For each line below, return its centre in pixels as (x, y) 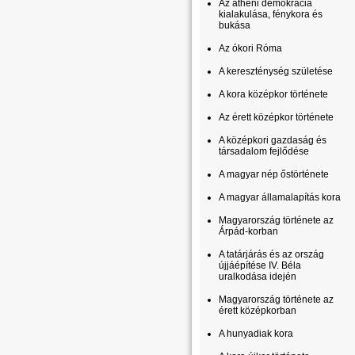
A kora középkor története (273, 94)
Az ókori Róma (250, 48)
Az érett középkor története (276, 117)
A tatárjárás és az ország (271, 254)
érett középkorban (258, 311)
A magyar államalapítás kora (280, 197)
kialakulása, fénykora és (271, 14)
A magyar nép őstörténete (274, 174)
